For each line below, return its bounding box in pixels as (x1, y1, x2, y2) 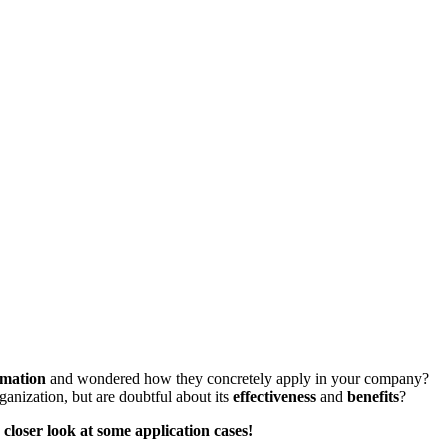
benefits (347, 388, 399, 406)
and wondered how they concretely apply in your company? (46, 370, 429, 388)
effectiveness (233, 388, 320, 406)
